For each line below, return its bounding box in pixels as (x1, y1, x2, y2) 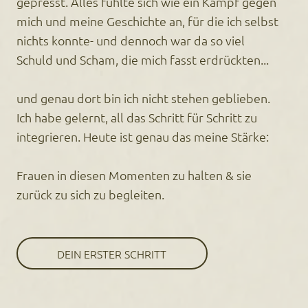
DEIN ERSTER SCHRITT (57, 245, 167, 261)
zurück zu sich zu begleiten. (16, 186, 165, 203)
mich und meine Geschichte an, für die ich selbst (16, 13, 279, 30)
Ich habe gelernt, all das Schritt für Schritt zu (16, 109, 258, 126)
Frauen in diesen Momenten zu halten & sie (16, 167, 252, 184)
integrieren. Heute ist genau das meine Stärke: (16, 129, 269, 145)
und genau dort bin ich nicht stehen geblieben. (16, 90, 271, 107)
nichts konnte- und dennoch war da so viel (16, 32, 245, 49)
